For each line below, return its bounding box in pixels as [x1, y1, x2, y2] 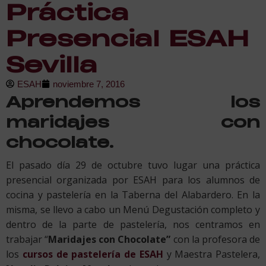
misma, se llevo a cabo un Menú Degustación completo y [6, 202, 260, 216]
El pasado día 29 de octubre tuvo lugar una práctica [6, 158, 260, 172]
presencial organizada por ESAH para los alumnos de [6, 173, 260, 186]
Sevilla [6, 48, 97, 78]
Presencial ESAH [6, 22, 249, 52]
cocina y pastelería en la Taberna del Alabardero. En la [6, 188, 260, 201]
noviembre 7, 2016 [53, 78, 125, 89]
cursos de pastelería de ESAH [22, 247, 163, 261]
